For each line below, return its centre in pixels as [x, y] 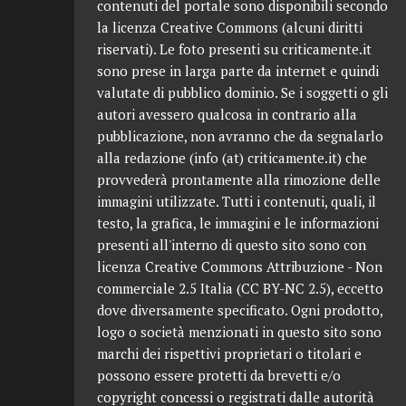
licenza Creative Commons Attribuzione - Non [240, 266]
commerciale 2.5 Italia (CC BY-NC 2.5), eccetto [240, 288]
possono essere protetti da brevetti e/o [219, 375]
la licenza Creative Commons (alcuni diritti [230, 27]
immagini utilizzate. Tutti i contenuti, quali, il [237, 201]
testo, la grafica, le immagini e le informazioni [238, 223]
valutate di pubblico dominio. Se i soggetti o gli [242, 92]
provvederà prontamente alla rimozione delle [239, 179]
